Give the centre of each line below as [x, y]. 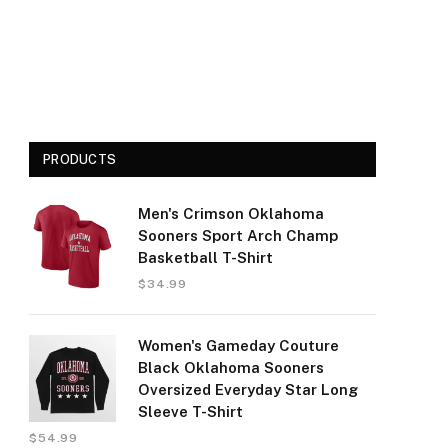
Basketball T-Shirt [205, 257]
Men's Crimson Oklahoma [231, 213]
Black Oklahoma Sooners [231, 367]
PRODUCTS [80, 159]
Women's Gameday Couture [238, 345]
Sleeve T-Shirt [190, 411]
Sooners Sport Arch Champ [238, 235]
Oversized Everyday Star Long [248, 389]
